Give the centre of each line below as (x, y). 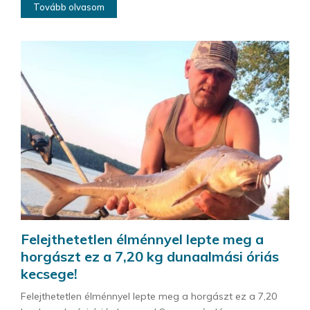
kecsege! (49, 273)
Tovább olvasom (69, 7)
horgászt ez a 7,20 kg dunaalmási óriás (150, 256)
